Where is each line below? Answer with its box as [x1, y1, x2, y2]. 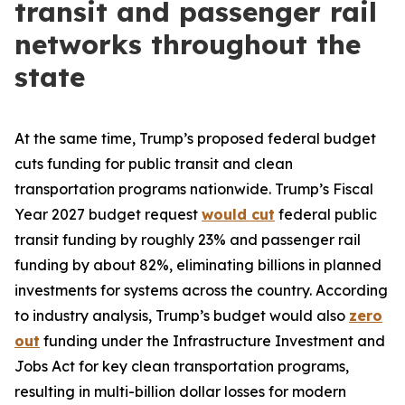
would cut [202, 205, 275, 223]
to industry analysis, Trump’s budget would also [14, 306, 349, 325]
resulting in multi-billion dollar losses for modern [14, 382, 346, 400]
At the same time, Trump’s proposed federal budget [14, 129, 376, 147]
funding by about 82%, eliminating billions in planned [14, 256, 381, 274]
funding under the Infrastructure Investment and [40, 332, 385, 350]
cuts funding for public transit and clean [14, 155, 293, 173]
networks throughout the [14, 27, 361, 61]
